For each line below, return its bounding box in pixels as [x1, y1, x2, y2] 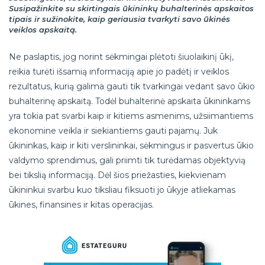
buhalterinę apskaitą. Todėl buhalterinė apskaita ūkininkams [9, 95, 250, 106]
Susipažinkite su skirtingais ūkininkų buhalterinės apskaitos [9, 3, 254, 13]
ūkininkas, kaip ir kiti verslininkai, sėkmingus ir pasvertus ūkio [9, 140, 254, 151]
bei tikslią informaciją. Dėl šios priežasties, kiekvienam [9, 169, 226, 180]
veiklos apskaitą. [9, 24, 77, 34]
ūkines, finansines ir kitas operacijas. [9, 199, 154, 210]
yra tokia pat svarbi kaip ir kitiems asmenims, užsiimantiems [9, 110, 253, 121]
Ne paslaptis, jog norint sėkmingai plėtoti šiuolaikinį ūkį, [9, 51, 234, 62]
